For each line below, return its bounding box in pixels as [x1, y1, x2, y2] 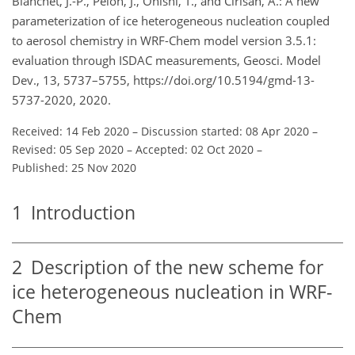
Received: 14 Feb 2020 [12, 123, 129, 139]
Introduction [22, 200, 136, 225]
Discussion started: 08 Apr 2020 [141, 123, 309, 139]
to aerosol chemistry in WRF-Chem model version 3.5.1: [12, 32, 316, 48]
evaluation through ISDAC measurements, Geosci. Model [12, 52, 321, 68]
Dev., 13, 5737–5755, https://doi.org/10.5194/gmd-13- [12, 71, 315, 88]
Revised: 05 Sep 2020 [12, 141, 124, 157]
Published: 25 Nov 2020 [12, 159, 136, 175]
